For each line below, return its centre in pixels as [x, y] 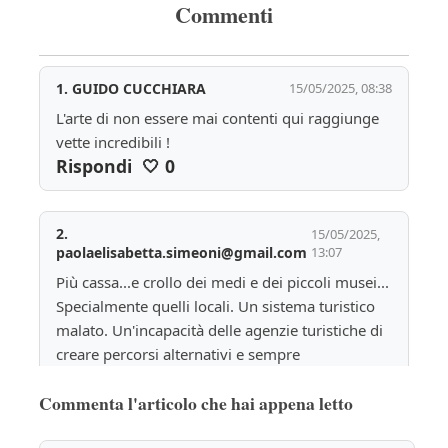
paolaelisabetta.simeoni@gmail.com [181, 252]
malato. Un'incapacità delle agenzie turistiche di [219, 329]
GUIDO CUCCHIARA [138, 88]
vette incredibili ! [112, 141]
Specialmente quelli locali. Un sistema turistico [215, 305]
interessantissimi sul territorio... [166, 377]
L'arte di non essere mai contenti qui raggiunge [217, 117]
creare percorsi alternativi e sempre [177, 353]
